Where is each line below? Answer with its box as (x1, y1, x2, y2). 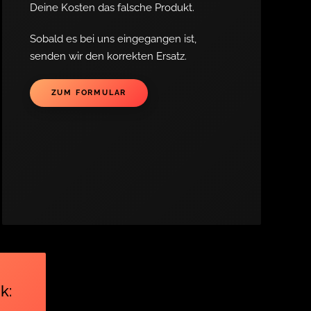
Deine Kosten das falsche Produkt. (29, 1, 194, 14)
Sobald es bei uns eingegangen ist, (29, 33, 196, 45)
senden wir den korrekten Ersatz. (29, 50, 190, 62)
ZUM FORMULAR (51, 88, 127, 97)
